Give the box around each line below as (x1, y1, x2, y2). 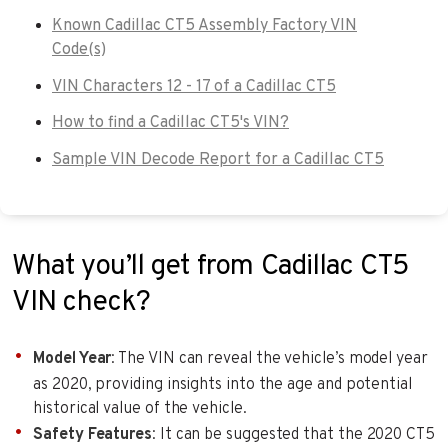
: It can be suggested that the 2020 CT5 (152, 424, 435, 445)
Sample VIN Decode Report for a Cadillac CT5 (52, 150, 384, 171)
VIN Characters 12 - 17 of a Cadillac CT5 (52, 76, 336, 97)
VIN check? (12, 284, 151, 321)
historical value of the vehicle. (33, 398, 247, 419)
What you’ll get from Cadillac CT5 (12, 248, 409, 285)
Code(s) (52, 39, 106, 60)
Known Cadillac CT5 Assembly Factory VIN (52, 15, 357, 36)
